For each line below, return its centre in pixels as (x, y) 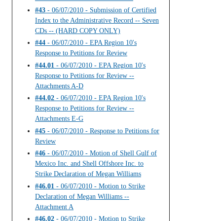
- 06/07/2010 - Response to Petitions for (102, 131)
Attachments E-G (59, 119)
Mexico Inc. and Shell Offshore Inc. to (89, 164)
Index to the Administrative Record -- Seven (97, 20)
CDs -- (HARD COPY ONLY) (78, 31)
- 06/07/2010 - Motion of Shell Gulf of (101, 153)
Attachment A (54, 207)
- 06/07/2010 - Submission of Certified (101, 10)
